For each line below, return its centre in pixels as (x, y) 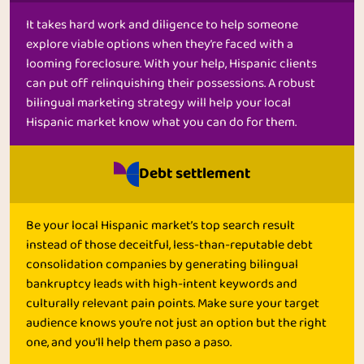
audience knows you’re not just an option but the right (176, 324)
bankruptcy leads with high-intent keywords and (162, 285)
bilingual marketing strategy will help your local (158, 104)
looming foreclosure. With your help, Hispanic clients (171, 65)
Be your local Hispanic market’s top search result (160, 226)
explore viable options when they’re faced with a (160, 45)
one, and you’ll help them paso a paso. (129, 343)
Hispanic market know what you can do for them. (161, 123)
